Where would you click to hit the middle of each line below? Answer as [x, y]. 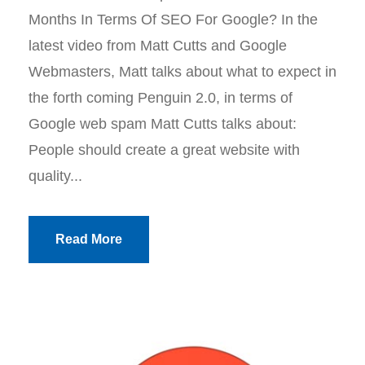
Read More [89, 239]
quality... [55, 176]
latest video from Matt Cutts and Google [158, 45]
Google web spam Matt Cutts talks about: [163, 123]
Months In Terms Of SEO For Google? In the [173, 19]
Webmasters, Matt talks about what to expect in [182, 71]
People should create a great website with [164, 150]
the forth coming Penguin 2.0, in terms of [161, 97]
